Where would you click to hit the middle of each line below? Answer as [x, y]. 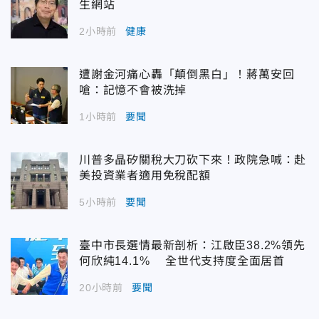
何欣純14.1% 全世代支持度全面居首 [182, 261]
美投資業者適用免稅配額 [145, 176]
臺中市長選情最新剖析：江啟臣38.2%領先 [192, 246]
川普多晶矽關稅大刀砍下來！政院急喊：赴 [193, 160]
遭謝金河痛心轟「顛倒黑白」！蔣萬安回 [187, 75]
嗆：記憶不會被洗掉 [133, 90]
